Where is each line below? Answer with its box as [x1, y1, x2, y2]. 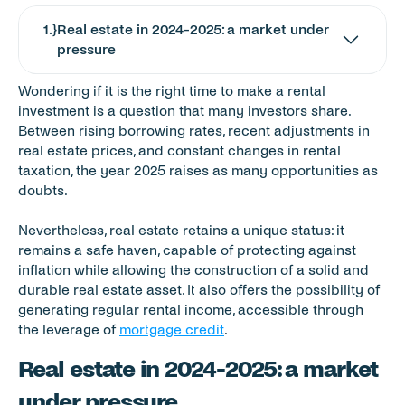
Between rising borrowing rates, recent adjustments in [18, 123, 370, 138]
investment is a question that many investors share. [18, 103, 350, 118]
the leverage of [18, 322, 119, 337]
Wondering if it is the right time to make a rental [18, 83, 325, 99]
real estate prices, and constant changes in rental [18, 143, 341, 158]
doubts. [18, 183, 68, 198]
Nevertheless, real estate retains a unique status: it [18, 222, 344, 238]
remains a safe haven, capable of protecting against [18, 242, 356, 258]
